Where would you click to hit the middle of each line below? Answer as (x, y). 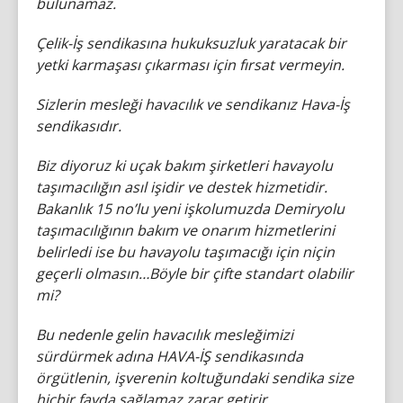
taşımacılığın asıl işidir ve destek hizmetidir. (182, 187)
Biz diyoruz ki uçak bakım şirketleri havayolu (184, 166)
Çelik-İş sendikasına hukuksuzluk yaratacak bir (191, 43)
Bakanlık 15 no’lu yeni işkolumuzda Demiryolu (190, 209)
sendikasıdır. (79, 126)
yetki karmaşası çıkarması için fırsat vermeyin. (190, 65)
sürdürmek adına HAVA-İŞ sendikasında (170, 356)
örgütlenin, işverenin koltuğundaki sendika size (195, 378)
